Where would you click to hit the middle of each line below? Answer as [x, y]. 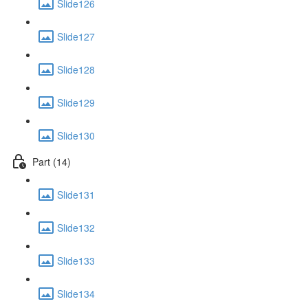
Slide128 [76, 69]
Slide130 [76, 135]
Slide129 [76, 102]
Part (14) [52, 161]
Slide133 [76, 260]
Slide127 [76, 36]
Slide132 [76, 227]
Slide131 [76, 194]
